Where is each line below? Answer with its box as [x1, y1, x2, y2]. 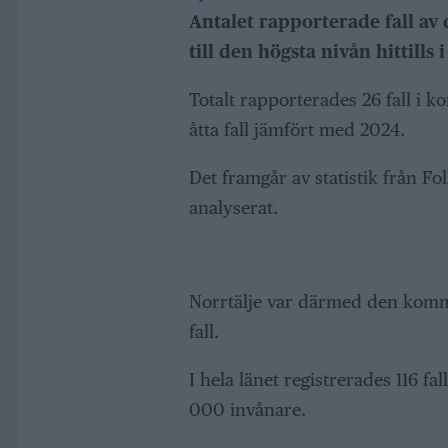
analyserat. [188, 197, 278, 219]
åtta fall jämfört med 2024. [188, 119, 405, 141]
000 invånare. [188, 398, 306, 420]
